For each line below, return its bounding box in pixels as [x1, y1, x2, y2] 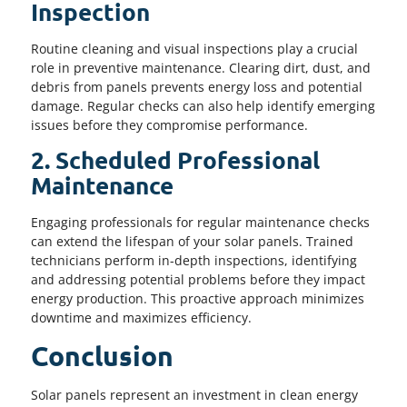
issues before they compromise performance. [31, 115, 308, 134]
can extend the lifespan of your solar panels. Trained [31, 233, 353, 251]
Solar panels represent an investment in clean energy [31, 385, 358, 403]
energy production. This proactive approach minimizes [31, 290, 364, 308]
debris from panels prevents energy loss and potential [31, 77, 362, 95]
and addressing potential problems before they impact [31, 271, 365, 289]
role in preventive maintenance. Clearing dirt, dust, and [31, 58, 371, 76]
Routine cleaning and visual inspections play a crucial [31, 39, 358, 57]
